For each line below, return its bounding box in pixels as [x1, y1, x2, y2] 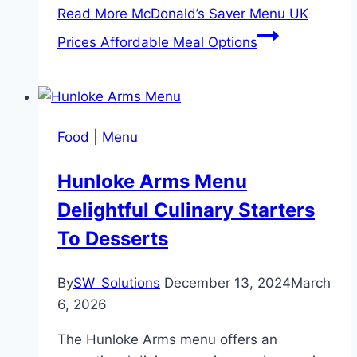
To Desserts [57, 227, 168, 251]
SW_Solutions [73, 275, 160, 292]
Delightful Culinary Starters [57, 198, 315, 222]
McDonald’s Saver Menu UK [127, 6, 308, 22]
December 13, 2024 [164, 275, 291, 292]
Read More [57, 6, 127, 22]
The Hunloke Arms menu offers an [57, 331, 277, 348]
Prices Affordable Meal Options [57, 34, 257, 51]
